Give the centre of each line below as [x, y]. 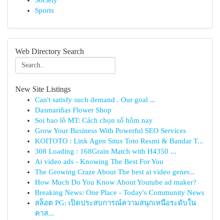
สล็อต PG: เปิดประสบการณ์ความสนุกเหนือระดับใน [115, 203]
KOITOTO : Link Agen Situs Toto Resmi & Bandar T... [119, 141]
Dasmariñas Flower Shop [73, 110]
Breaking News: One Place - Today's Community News [120, 192]
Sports [44, 10]
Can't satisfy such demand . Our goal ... [95, 100]
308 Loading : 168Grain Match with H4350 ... [106, 151]
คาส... [44, 213]
